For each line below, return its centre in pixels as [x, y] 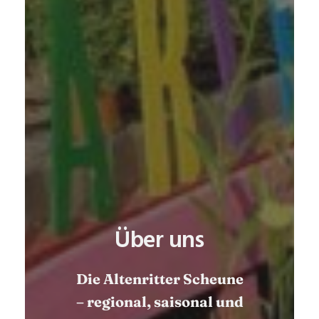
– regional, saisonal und [159, 302]
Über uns [159, 238]
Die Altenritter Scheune [159, 279]
